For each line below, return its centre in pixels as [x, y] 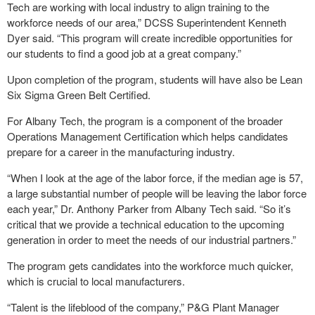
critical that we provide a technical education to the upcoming [146, 224]
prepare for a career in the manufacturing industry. [121, 152]
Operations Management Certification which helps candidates [148, 136]
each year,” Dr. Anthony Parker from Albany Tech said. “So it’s [149, 208]
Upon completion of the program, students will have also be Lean [155, 79]
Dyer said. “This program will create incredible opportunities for [150, 38]
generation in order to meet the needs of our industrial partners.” [152, 239]
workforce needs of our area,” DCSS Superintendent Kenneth [147, 22]
